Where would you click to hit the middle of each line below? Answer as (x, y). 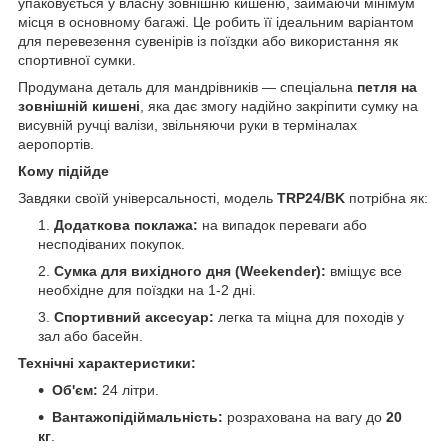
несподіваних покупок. (111, 244)
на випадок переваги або (282, 225)
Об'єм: (75, 390)
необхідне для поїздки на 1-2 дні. (147, 290)
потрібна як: (386, 198)
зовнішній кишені (79, 106)
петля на (387, 87)
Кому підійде (63, 171)
